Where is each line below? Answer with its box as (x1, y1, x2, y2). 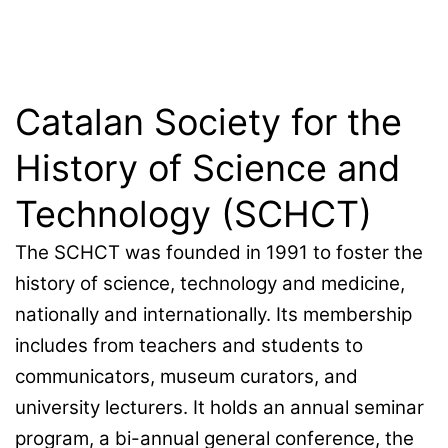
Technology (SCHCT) (15, 192, 372, 237)
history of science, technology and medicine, (15, 272, 405, 296)
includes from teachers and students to (15, 334, 363, 358)
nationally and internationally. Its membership (15, 303, 412, 327)
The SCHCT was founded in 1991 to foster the (15, 241, 423, 265)
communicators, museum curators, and (15, 365, 358, 389)
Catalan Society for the (15, 100, 402, 145)
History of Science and (15, 146, 400, 191)
